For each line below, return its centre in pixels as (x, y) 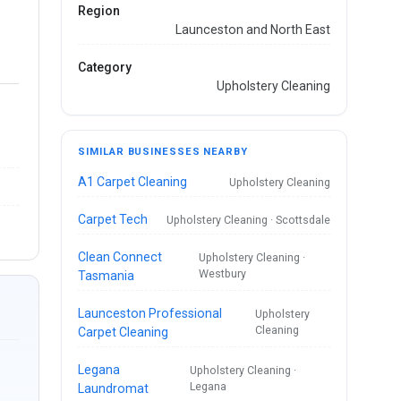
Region (99, 10)
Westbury (222, 273)
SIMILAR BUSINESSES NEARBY (163, 152)
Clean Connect (120, 256)
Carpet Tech (113, 219)
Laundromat (114, 388)
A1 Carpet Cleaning (133, 181)
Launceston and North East (252, 29)
